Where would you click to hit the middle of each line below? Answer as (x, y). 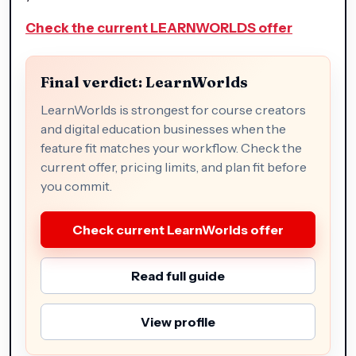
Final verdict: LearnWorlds (144, 82)
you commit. (76, 186)
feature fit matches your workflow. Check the (171, 147)
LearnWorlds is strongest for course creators (173, 109)
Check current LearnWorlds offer (178, 229)
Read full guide (178, 275)
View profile (178, 321)
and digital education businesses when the (163, 128)
